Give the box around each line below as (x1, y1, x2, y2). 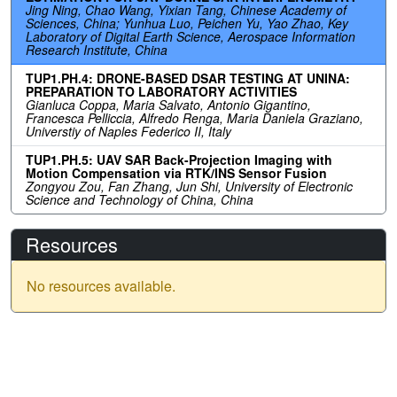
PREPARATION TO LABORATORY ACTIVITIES (26, 82, 297, 100)
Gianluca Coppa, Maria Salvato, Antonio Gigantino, (26, 95, 311, 113)
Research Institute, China (26, 40, 167, 58)
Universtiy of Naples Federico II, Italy (26, 121, 231, 140)
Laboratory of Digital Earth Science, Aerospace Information (26, 27, 355, 45)
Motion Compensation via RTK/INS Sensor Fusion (26, 163, 327, 182)
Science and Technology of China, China (26, 190, 253, 208)
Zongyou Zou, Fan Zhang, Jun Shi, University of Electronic (26, 176, 353, 195)
